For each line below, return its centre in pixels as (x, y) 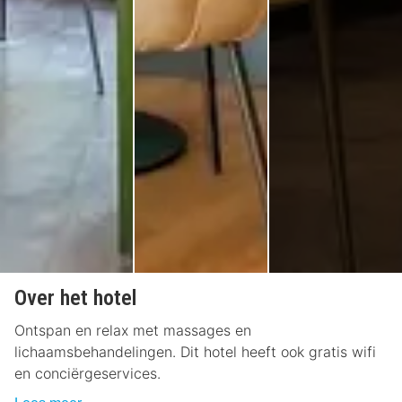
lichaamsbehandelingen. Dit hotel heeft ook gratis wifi (195, 352)
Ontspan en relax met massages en (133, 331)
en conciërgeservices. (87, 374)
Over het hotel (75, 298)
